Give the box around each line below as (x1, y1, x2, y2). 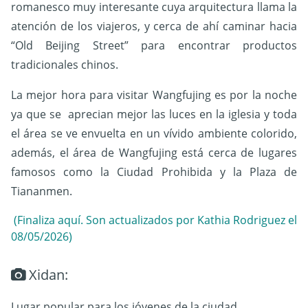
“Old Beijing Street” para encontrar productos (11, 38, 297, 54)
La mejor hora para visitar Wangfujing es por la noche (11, 87, 297, 103)
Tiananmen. (11, 184, 72, 199)
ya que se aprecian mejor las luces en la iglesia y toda (11, 107, 297, 122)
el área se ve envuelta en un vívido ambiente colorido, (11, 126, 297, 142)
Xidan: (25, 265, 68, 285)
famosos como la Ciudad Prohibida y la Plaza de (11, 164, 297, 180)
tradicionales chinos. (11, 57, 118, 73)
